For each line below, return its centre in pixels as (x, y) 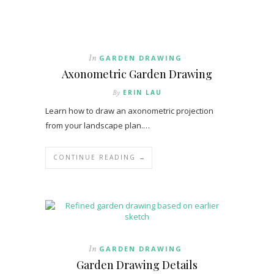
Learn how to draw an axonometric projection (129, 111)
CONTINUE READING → (100, 157)
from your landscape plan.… (98, 126)
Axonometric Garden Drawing (137, 74)
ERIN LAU (142, 93)
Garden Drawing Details (137, 265)
